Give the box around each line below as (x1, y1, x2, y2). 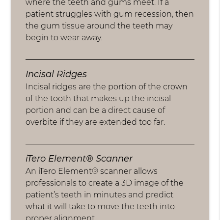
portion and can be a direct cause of (26, 106, 165, 115)
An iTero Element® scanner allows (26, 166, 158, 176)
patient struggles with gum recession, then (26, 9, 194, 19)
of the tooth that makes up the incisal (26, 94, 171, 104)
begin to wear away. (26, 33, 103, 43)
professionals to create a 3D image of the (26, 178, 184, 188)
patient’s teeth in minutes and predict (26, 190, 174, 200)
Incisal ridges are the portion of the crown (26, 82, 188, 92)
